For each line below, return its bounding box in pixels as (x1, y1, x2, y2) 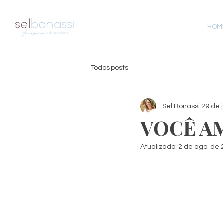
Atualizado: (140, 143, 178, 150)
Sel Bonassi (162, 102, 200, 110)
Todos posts (91, 64, 128, 71)
